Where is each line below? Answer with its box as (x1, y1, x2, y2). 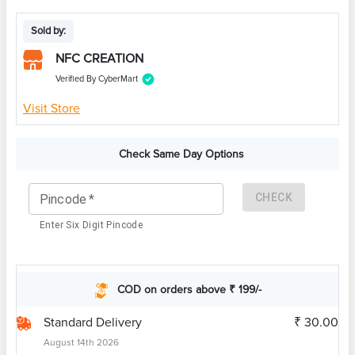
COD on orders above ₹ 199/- (117, 282, 261, 296)
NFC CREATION (55, 51, 143, 67)
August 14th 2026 (44, 337, 119, 349)
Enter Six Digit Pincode (40, 219, 143, 231)
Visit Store (23, 101, 80, 117)
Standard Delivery (44, 315, 142, 331)
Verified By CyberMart (55, 74, 138, 85)
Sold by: (31, 25, 66, 38)
